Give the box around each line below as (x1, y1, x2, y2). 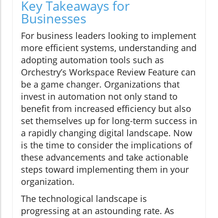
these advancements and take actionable (21, 151, 188, 163)
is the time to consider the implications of (21, 139, 192, 151)
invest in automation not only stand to (21, 91, 178, 103)
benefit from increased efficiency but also (21, 103, 191, 115)
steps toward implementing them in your (21, 163, 189, 176)
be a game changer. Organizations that (21, 78, 180, 91)
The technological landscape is (21, 193, 147, 205)
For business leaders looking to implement (21, 30, 196, 42)
